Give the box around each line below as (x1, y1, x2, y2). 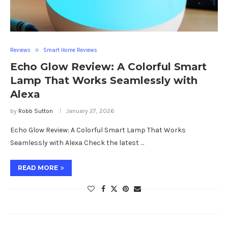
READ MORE (18, 164, 58, 172)
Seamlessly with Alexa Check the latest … (10, 138, 144, 148)
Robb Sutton (18, 107, 53, 115)
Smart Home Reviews (43, 47, 97, 54)
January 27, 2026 (66, 107, 115, 115)
